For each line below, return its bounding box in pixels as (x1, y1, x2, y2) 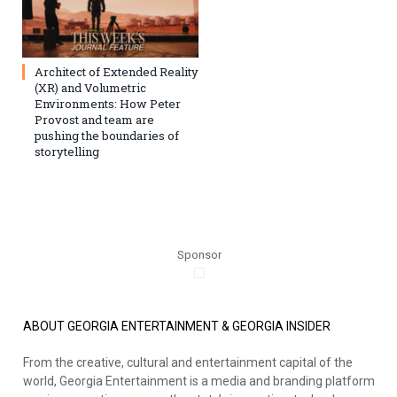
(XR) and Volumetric (35, 80, 146, 97)
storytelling (35, 144, 99, 160)
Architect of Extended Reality (35, 64, 198, 81)
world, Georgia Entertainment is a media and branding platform (23, 374, 375, 389)
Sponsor (176, 248, 222, 262)
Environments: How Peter (35, 96, 181, 113)
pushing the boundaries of (35, 128, 179, 144)
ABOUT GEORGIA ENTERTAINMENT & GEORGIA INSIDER (23, 319, 331, 334)
